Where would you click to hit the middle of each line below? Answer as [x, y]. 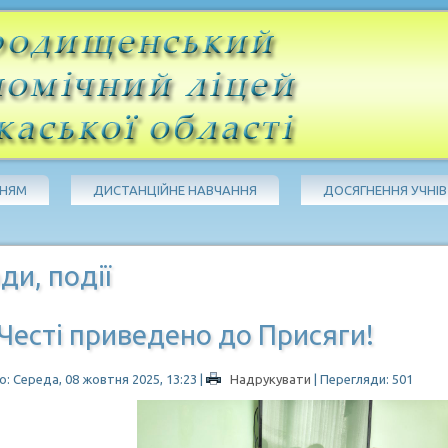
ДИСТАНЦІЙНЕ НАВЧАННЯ [175, 190]
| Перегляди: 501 [364, 379]
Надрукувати [271, 379]
